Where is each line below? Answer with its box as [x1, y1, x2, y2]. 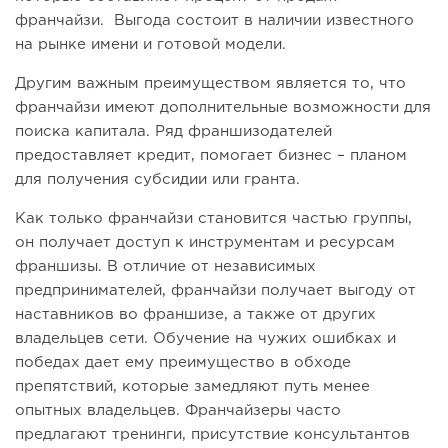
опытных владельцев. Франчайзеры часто [15, 403, 341, 417]
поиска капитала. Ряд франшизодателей [15, 124, 332, 138]
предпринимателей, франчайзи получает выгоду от [15, 283, 416, 297]
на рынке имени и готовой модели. [15, 37, 286, 51]
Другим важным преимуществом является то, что [15, 76, 406, 90]
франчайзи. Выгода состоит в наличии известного [15, 13, 414, 27]
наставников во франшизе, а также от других [15, 307, 376, 321]
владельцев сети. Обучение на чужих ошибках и [15, 331, 396, 345]
